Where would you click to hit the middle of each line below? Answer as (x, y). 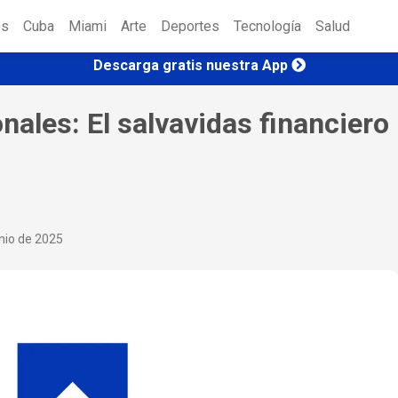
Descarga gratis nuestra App (190, 65)
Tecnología (267, 27)
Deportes (190, 27)
